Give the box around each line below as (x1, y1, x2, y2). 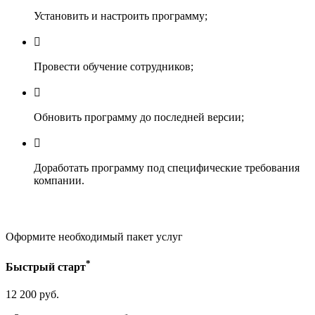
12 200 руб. (6, 288, 59, 301)
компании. (34, 174, 84, 186)
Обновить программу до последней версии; (34, 110, 244, 123)
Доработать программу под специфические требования (34, 161, 300, 174)
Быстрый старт (6, 261, 86, 274)
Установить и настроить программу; (34, 9, 207, 22)
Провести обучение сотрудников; (34, 60, 193, 72)
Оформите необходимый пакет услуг (6, 230, 183, 243)
